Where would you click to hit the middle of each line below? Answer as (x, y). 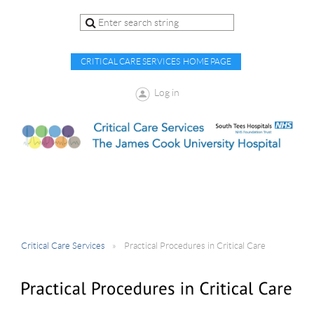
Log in (166, 93)
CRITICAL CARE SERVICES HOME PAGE (156, 61)
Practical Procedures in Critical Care (195, 246)
